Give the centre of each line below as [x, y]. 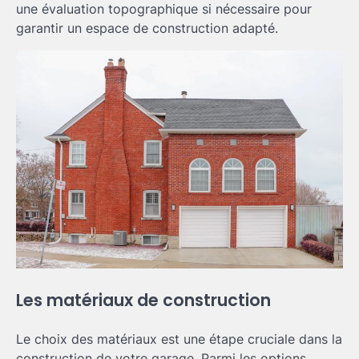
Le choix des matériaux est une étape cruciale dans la [179, 339]
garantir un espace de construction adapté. [147, 28]
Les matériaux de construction [143, 300]
